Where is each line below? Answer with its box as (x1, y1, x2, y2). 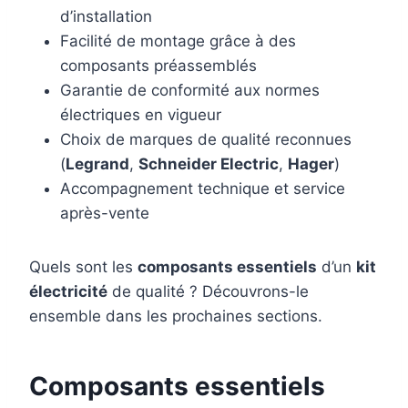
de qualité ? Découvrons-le (107, 282, 309, 301)
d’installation (60, 7, 152, 25)
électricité (29, 282, 107, 301)
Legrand (66, 155, 129, 173)
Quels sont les (29, 258, 138, 276)
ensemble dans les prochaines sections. (29, 307, 322, 325)
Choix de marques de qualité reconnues (60, 130, 352, 148)
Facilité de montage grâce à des (60, 32, 296, 50)
